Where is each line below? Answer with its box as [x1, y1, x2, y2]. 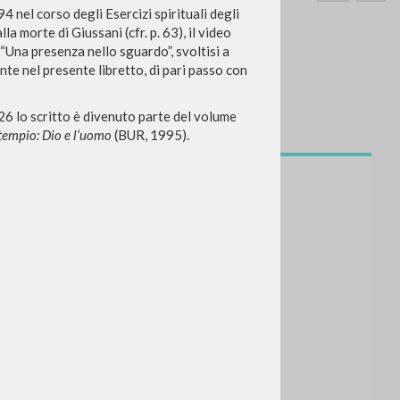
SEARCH [145, 126, 205, 146]
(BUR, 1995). [111, 127, 189, 143]
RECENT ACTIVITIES [12, 292, 144, 307]
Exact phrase [40, 127, 117, 143]
